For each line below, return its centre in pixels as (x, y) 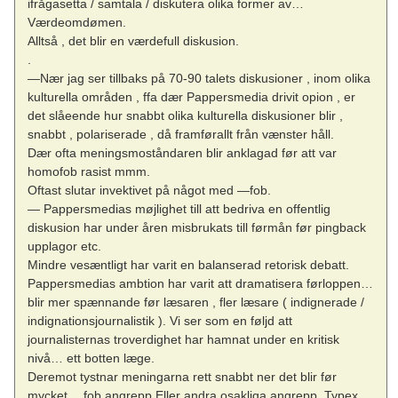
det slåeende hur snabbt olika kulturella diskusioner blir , (186, 116)
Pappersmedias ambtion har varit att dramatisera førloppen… (201, 284)
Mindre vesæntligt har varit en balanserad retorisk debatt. (189, 265)
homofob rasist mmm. (89, 172)
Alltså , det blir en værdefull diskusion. (134, 41)
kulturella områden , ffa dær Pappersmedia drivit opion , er (192, 97)
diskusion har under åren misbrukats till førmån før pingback (197, 228)
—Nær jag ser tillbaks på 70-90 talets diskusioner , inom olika (199, 79)
